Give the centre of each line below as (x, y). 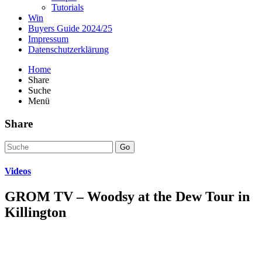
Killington (35, 212)
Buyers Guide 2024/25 (70, 28)
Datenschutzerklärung (68, 49)
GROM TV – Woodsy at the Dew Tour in (127, 196)
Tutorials (68, 7)
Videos (18, 171)
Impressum (48, 39)
